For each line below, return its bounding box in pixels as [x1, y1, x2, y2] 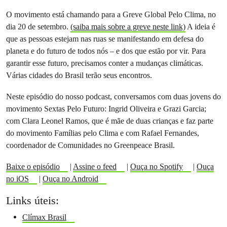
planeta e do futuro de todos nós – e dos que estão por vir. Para [6, 46, 206, 56]
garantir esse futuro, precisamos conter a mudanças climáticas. [6, 58, 203, 68]
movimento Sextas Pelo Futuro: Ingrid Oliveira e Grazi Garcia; [6, 104, 206, 113]
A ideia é [185, 22, 215, 31]
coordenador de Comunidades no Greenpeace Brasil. [6, 140, 175, 150]
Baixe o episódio [6, 162, 60, 171]
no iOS [6, 174, 29, 183]
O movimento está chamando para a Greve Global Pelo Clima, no [6, 10, 216, 19]
